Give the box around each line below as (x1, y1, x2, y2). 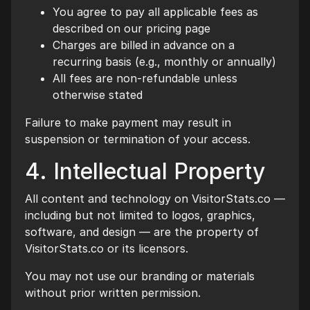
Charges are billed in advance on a (53, 38, 235, 52)
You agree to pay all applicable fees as (53, 5, 258, 19)
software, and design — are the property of (25, 225, 259, 239)
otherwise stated (53, 88, 143, 102)
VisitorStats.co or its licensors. (25, 241, 188, 255)
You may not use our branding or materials (25, 269, 255, 283)
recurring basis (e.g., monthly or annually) (53, 55, 276, 69)
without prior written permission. (25, 286, 201, 300)
